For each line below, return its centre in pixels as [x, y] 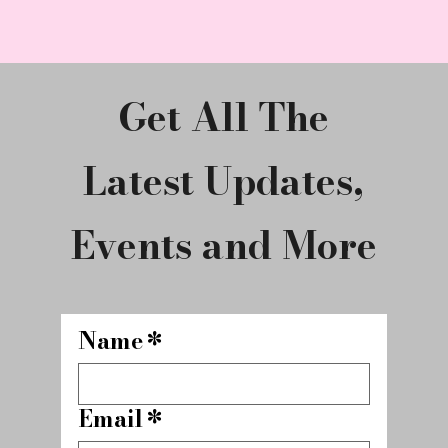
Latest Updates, [224, 181]
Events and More [223, 245]
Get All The [224, 117]
